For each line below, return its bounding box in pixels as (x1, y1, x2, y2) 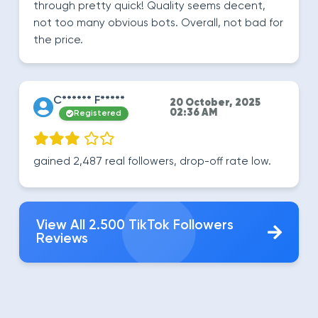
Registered (74, 109, 121, 118)
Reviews (36, 232, 88, 246)
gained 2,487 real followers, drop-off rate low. (33, 156, 271, 167)
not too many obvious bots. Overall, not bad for (33, 18, 283, 28)
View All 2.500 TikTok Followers (36, 219, 234, 232)
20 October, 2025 (170, 98, 261, 108)
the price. (33, 35, 83, 45)
